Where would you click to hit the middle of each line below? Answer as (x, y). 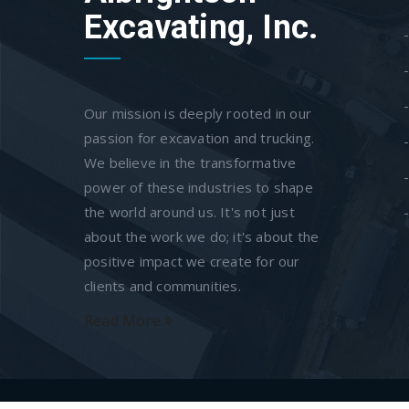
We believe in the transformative (190, 163)
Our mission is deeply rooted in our (198, 114)
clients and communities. (163, 286)
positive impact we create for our (192, 262)
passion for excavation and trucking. (199, 138)
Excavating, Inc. (201, 28)
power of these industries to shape (199, 188)
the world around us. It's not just (189, 212)
